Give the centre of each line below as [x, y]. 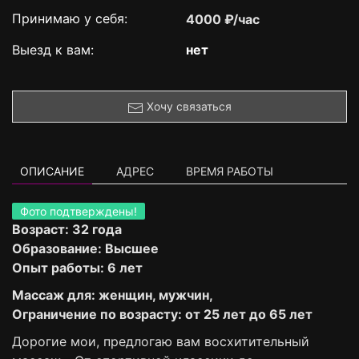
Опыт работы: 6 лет [77, 268]
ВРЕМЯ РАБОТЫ [230, 171]
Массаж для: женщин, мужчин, [113, 295]
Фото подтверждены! [79, 212]
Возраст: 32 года [67, 230]
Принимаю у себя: [70, 19]
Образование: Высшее [85, 249]
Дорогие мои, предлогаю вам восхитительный [161, 342]
